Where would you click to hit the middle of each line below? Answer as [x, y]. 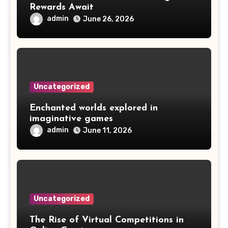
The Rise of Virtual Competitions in [107, 220]
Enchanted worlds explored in [94, 108]
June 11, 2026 [107, 131]
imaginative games [71, 119]
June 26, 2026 [108, 19]
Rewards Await [62, 7]
